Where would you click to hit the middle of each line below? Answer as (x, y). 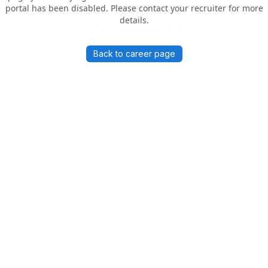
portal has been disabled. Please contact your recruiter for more (134, 8)
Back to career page (134, 54)
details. (134, 20)
